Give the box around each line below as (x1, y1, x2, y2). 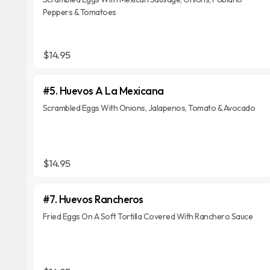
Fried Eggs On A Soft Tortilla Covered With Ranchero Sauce (42, 211, 253, 222)
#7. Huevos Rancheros (42, 192, 143, 206)
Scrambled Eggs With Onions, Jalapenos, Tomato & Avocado (42, 102, 256, 113)
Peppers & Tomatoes (42, 7, 116, 17)
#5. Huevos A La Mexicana (42, 84, 164, 98)
